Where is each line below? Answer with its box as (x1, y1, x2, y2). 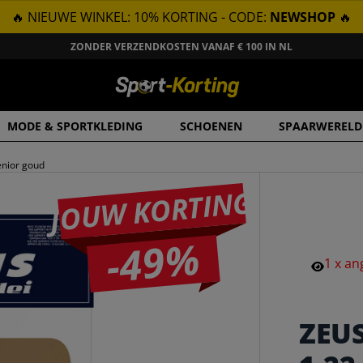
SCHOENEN (179, 118, 242, 134)
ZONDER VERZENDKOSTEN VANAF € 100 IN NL (70, 39, 293, 53)
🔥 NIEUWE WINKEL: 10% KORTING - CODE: (11, 8, 270, 26)
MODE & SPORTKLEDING (7, 118, 143, 134)
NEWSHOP (270, 8, 335, 26)
